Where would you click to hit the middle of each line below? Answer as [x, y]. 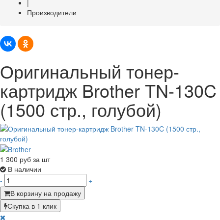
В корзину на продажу [46, 193]
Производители [52, 12]
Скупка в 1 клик [32, 206]
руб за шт [35, 159]
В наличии [25, 169]
